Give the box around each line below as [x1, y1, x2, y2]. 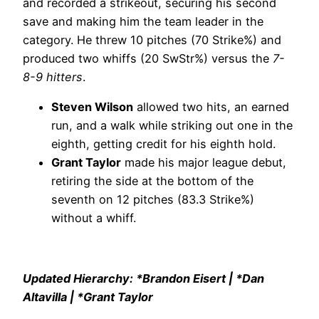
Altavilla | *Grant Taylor [23, 289, 153, 304]
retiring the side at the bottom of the [51, 174, 253, 189]
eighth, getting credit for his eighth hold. [51, 137, 276, 152]
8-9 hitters [23, 69, 83, 84]
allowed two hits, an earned [133, 100, 289, 115]
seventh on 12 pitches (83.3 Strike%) [51, 192, 254, 207]
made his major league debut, [121, 155, 286, 170]
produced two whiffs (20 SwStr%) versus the [23, 51, 273, 66]
